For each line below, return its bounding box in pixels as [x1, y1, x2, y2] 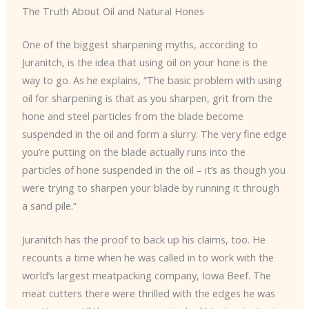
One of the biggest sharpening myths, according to [21, 37, 258, 52]
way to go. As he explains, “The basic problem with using [21, 73, 282, 88]
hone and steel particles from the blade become [21, 109, 243, 123]
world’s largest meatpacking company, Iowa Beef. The [21, 268, 271, 283]
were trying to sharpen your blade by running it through [21, 181, 279, 195]
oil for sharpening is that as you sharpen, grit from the [21, 91, 272, 106]
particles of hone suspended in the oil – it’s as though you [21, 163, 286, 177]
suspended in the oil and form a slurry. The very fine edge [21, 127, 287, 141]
